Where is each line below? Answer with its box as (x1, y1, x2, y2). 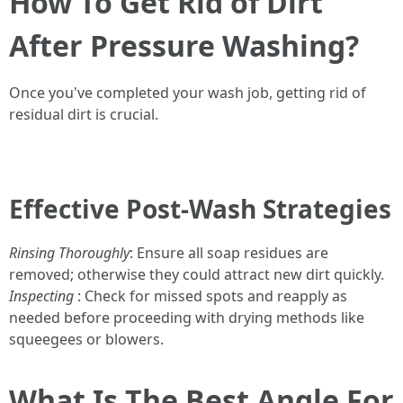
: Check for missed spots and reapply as (74, 286, 347, 306)
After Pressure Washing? (9, 26, 359, 65)
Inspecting (9, 286, 74, 306)
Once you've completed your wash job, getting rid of (9, 83, 366, 103)
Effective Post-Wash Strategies (9, 192, 391, 226)
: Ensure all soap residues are (130, 243, 328, 263)
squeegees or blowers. (9, 329, 164, 349)
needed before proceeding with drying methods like (9, 308, 364, 327)
